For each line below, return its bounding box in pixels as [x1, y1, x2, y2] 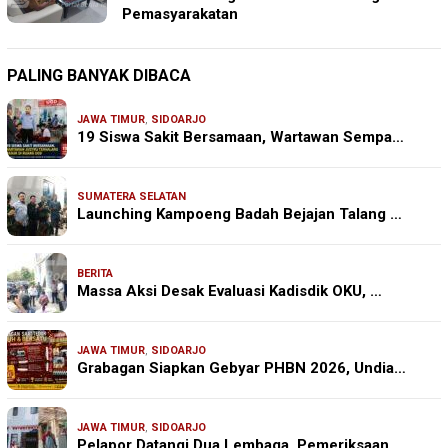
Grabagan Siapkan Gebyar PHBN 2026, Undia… [77, 358, 406, 377]
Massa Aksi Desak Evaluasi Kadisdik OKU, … [77, 281, 382, 300]
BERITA [77, 266, 113, 280]
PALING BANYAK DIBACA [7, 65, 191, 85]
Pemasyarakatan [122, 4, 238, 23]
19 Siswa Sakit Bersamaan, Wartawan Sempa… [77, 127, 404, 146]
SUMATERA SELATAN [77, 189, 186, 203]
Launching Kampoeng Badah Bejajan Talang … [77, 204, 402, 223]
